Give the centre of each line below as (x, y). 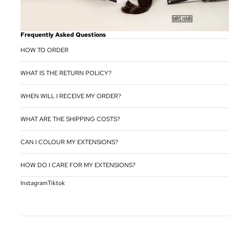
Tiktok (56, 183)
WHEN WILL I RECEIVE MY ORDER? (71, 96)
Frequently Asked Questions (63, 35)
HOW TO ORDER (44, 50)
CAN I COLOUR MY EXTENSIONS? (69, 142)
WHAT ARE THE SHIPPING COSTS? (70, 119)
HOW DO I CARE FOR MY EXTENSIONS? (78, 165)
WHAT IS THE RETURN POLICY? (66, 73)
